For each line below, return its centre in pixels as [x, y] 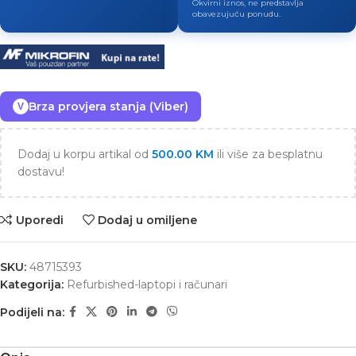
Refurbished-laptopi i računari [147, 285]
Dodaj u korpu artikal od [85, 155]
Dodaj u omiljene [148, 220]
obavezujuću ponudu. [236, 14]
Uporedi [39, 220]
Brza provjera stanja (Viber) [108, 107]
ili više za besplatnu [268, 155]
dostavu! [41, 172]
